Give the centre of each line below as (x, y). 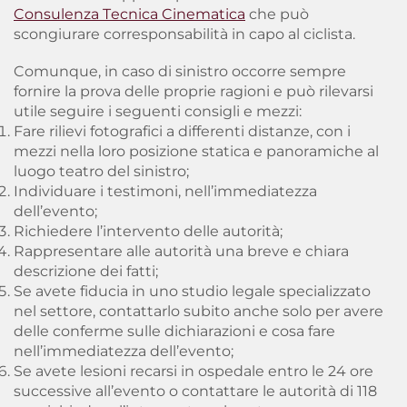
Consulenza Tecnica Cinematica (129, 14)
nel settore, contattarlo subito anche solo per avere (199, 311)
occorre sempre (289, 71)
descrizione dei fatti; (86, 271)
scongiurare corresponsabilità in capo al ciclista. (184, 34)
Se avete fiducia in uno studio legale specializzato (192, 291)
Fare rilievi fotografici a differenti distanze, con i (182, 131)
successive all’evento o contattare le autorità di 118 (195, 391)
